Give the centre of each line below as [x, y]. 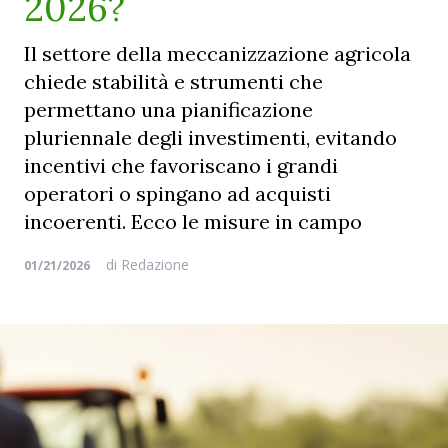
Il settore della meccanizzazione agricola [217, 53]
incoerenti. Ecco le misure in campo [193, 221]
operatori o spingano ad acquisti [177, 193]
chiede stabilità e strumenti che [173, 81]
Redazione [153, 264]
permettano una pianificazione [168, 109]
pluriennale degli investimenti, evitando [210, 137]
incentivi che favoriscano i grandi [181, 165]
